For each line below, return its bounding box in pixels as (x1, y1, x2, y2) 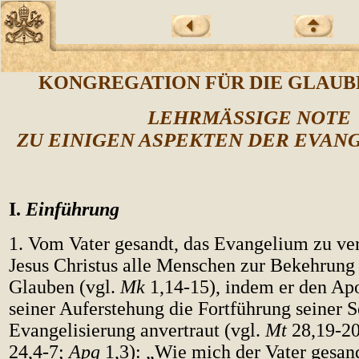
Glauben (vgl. (9, 276, 120, 297)
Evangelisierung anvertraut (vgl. (9, 320, 265, 341)
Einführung (26, 199, 119, 220)
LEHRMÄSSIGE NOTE (147, 107, 351, 128)
